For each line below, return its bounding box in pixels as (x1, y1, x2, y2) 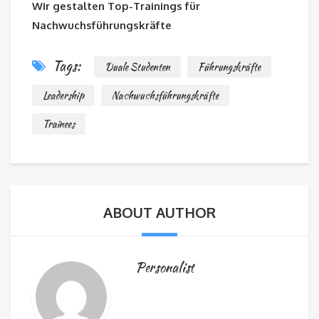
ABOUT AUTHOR (103, 203, 216, 222)
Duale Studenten (105, 60, 170, 75)
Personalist (135, 258, 194, 278)
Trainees (43, 117, 75, 132)
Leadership (43, 88, 84, 103)
